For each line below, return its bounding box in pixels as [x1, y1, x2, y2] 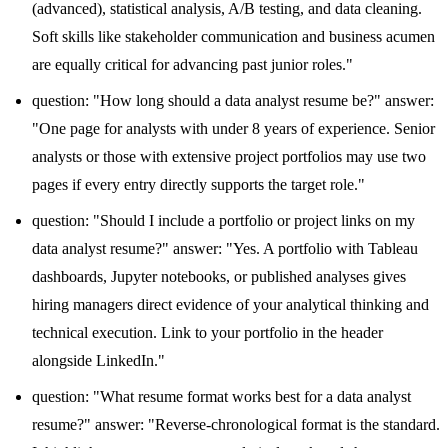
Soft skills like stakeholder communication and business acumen [32, 27, 435, 45]
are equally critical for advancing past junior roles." [32, 55, 353, 73]
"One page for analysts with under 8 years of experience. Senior [32, 119, 435, 137]
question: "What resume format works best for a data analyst [32, 387, 411, 405]
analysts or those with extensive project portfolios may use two [32, 147, 426, 165]
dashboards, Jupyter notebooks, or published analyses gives [32, 267, 406, 285]
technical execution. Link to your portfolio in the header [32, 323, 383, 341]
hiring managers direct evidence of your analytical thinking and [32, 295, 429, 313]
